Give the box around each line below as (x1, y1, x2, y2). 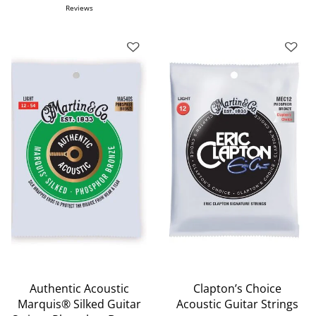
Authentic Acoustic (29, 281, 129, 297)
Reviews (65, 2, 93, 13)
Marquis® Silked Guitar (17, 296, 141, 312)
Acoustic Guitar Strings (176, 296, 298, 312)
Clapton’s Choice (193, 281, 281, 297)
